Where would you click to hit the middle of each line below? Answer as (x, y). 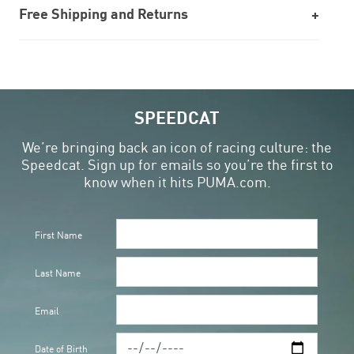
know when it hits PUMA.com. (177, 182)
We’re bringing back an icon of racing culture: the (177, 147)
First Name (58, 235)
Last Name (58, 273)
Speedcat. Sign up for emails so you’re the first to (177, 164)
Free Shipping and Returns (104, 13)
